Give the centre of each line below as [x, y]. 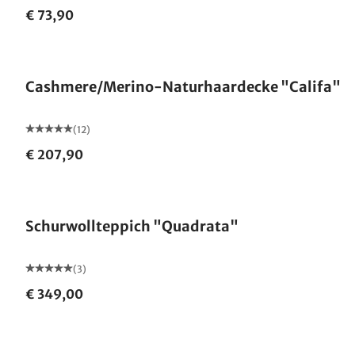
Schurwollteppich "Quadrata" [132, 226]
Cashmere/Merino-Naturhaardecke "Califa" [183, 87]
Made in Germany [84, 47]
